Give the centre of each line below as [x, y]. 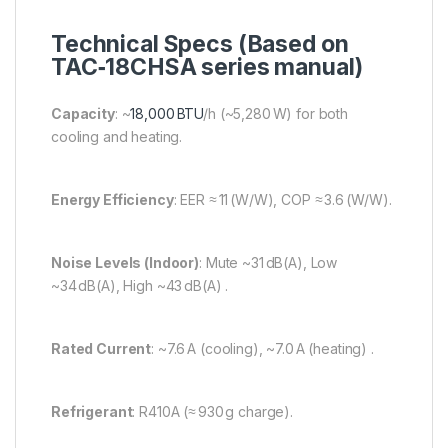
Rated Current [101, 348]
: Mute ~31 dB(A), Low [268, 262]
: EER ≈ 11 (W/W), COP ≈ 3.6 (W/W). [282, 199]
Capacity [83, 113]
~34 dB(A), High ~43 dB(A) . [140, 285]
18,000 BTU [167, 113]
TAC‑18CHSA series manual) [207, 66]
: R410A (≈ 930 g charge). [212, 411]
